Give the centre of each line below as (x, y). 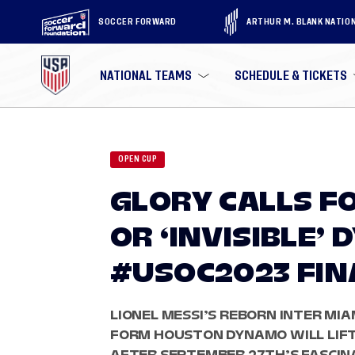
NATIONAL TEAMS (146, 75)
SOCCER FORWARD (137, 21)
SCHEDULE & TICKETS (291, 75)
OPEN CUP (137, 159)
